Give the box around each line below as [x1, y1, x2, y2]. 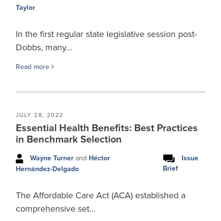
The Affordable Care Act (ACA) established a [16, 189, 185, 201]
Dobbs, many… [16, 41, 72, 53]
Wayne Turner [30, 153, 74, 162]
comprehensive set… [16, 203, 95, 214]
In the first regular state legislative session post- [16, 28, 197, 39]
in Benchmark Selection [16, 133, 122, 146]
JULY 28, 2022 [16, 111, 64, 118]
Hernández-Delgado [16, 164, 79, 173]
